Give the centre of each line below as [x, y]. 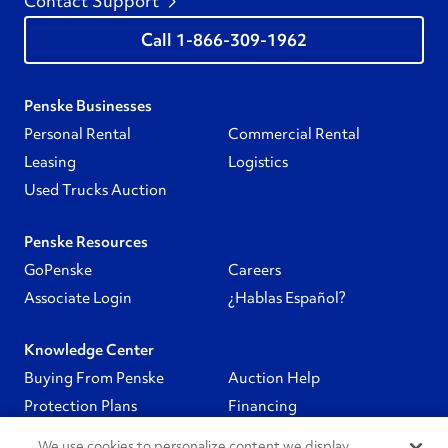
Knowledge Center [89, 350]
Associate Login [78, 298]
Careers [254, 270]
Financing [262, 406]
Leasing [50, 162]
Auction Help [274, 378]
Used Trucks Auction [95, 190]
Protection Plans [80, 406]
